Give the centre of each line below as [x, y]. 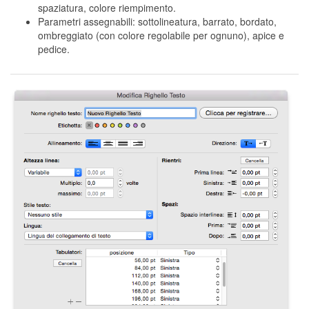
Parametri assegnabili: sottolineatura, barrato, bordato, [157, 21]
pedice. [54, 49]
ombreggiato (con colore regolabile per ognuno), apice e [161, 35]
